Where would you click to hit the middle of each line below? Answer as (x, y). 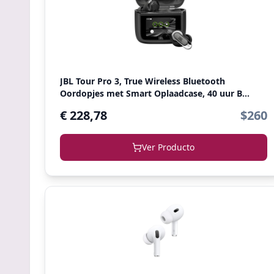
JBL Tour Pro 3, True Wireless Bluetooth (143, 81)
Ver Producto (168, 147)
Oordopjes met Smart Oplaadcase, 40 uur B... (155, 93)
